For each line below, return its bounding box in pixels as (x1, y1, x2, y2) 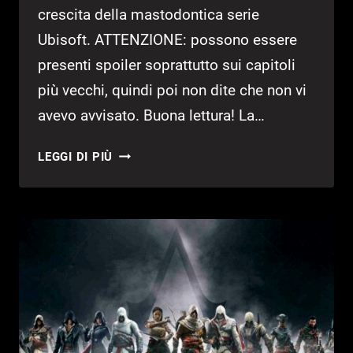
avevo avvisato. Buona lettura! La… (38, 106, 265, 125)
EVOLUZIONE (113, 205, 188, 220)
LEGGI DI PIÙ (38, 150, 113, 165)
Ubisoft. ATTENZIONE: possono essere (38, 31, 297, 50)
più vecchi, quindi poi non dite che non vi (38, 81, 307, 100)
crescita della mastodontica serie (38, 6, 259, 24)
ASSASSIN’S (113, 146, 184, 161)
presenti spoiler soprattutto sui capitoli (38, 56, 295, 75)
